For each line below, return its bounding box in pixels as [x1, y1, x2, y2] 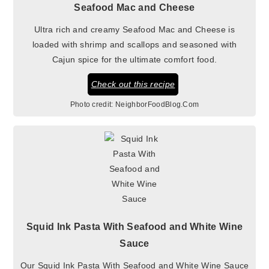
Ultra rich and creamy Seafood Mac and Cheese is [34, 24, 235, 34]
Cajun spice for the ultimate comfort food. [52, 54, 217, 64]
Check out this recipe [91, 79, 175, 89]
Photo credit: [70, 100, 113, 108]
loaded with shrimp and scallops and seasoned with [32, 39, 237, 49]
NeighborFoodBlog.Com [115, 100, 199, 108]
